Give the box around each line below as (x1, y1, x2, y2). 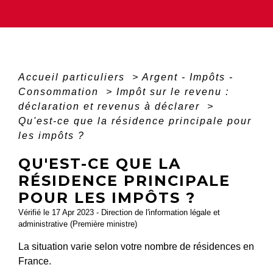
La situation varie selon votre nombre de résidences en (18, 241, 254, 252)
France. (18, 255, 51, 266)
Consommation (18, 86, 102, 97)
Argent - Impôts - (142, 71, 233, 82)
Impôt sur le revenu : (116, 86, 229, 97)
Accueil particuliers (18, 71, 129, 82)
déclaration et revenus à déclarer (18, 101, 204, 112)
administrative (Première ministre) (18, 219, 137, 229)
